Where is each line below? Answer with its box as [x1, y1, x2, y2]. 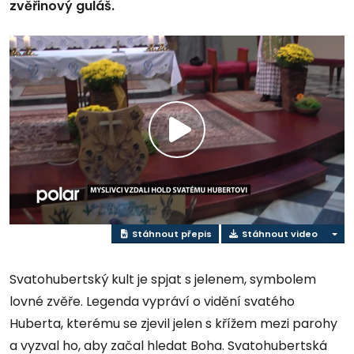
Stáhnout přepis [129, 227, 212, 240]
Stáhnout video [239, 227, 318, 240]
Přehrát [177, 134, 255, 161]
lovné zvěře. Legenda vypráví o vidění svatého [9, 292, 295, 311]
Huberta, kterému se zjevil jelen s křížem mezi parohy [9, 314, 337, 333]
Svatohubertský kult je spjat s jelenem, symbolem [9, 270, 316, 289]
